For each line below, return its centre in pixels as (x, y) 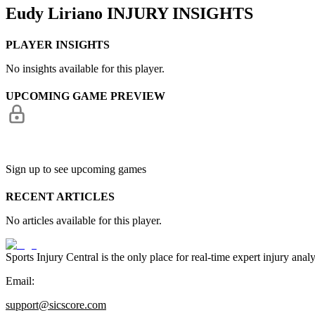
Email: (20, 281)
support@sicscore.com (56, 305)
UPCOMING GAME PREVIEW (85, 96)
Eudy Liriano (54, 14)
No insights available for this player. (85, 68)
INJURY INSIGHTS (178, 14)
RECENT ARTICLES (60, 197)
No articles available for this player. (84, 221)
